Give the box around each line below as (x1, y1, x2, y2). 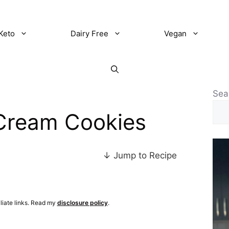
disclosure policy (57, 198, 108, 207)
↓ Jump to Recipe (103, 150, 177, 161)
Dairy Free (71, 28, 108, 38)
